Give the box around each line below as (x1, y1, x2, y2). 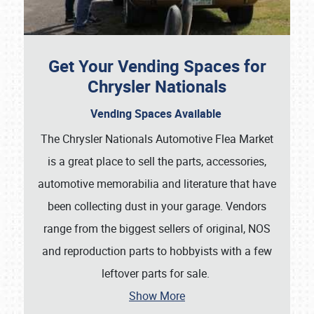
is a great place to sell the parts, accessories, (48, 153, 266, 170)
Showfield (28, 127, 71, 141)
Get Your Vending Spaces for (48, 55, 266, 78)
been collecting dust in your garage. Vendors (48, 198, 266, 214)
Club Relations (28, 161, 90, 175)
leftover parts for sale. (102, 266, 212, 282)
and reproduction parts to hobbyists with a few (42, 243, 272, 259)
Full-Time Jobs (28, 194, 91, 208)
